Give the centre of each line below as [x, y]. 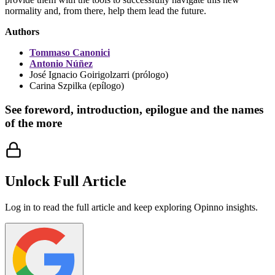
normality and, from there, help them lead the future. [106, 10]
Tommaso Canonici [70, 52]
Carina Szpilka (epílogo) [77, 85]
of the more [33, 123]
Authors [22, 31]
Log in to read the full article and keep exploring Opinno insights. [131, 207]
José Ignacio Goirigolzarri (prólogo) [99, 74]
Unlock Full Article [66, 181]
